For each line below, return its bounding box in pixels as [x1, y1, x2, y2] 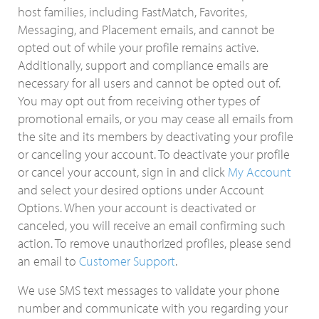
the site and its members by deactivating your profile [18, 128, 293, 145]
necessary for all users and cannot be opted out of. [18, 75, 281, 91]
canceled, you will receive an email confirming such [18, 217, 286, 234]
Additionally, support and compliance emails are [18, 57, 268, 73]
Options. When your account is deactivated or [18, 199, 256, 216]
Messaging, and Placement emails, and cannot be [18, 21, 275, 38]
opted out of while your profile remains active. [18, 39, 258, 56]
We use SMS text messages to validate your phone [18, 282, 280, 298]
